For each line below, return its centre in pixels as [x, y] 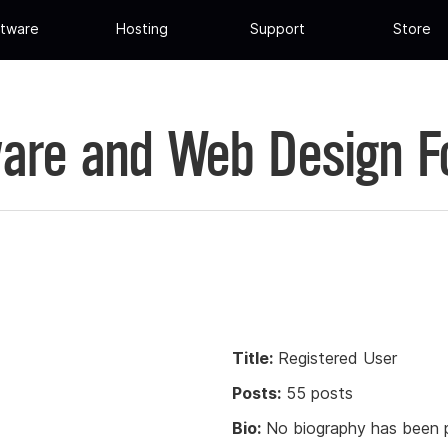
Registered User [335, 357]
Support [277, 29]
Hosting [142, 29]
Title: [252, 357]
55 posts [317, 392]
